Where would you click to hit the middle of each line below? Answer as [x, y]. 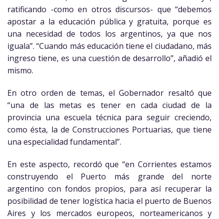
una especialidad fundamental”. [64, 142]
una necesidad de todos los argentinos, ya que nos [109, 34]
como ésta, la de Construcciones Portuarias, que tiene [109, 130]
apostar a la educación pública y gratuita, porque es [109, 22]
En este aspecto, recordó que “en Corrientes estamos [109, 164]
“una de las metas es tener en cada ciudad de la [109, 105]
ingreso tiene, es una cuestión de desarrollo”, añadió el [109, 58]
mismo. [20, 71]
